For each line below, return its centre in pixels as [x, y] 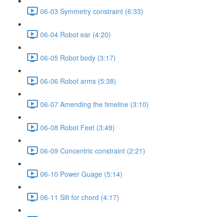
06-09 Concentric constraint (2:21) [93, 150]
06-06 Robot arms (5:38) [78, 81]
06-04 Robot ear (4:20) [76, 34]
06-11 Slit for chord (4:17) [80, 197]
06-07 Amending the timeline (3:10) [94, 104]
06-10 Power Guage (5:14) [81, 174]
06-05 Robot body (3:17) [78, 57]
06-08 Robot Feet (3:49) [77, 127]
